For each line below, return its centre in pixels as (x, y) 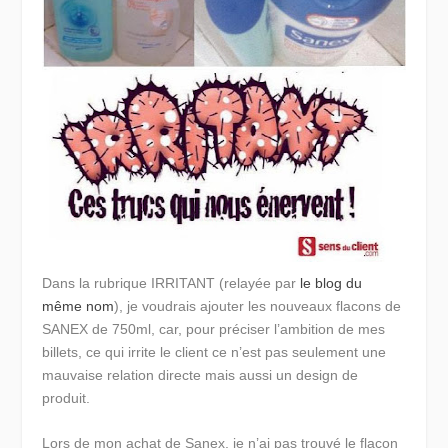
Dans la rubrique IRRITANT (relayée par (171, 282)
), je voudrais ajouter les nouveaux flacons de (258, 305)
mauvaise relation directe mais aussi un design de (200, 374)
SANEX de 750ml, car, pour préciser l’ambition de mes (214, 328)
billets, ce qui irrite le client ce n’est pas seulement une (214, 351)
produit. (66, 397)
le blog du (331, 282)
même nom (78, 305)
